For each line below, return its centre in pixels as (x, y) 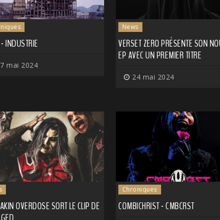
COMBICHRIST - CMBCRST (156, 206)
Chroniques (139, 189)
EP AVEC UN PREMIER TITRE (160, 55)
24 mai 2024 (152, 77)
